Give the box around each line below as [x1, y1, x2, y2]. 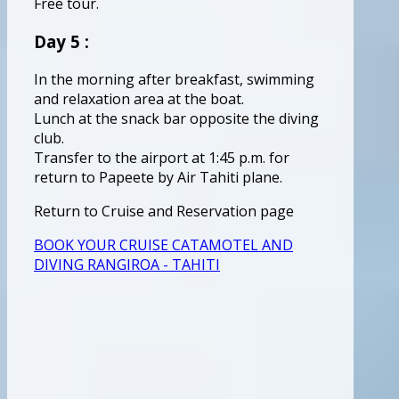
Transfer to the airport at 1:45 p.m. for [34, 147, 289, 167]
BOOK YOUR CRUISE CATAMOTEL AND [34, 234, 293, 255]
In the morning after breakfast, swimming [34, 69, 314, 89]
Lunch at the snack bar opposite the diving [34, 108, 319, 128]
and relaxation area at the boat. [34, 88, 244, 109]
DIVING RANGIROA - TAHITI [34, 254, 220, 274]
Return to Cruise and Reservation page [34, 200, 294, 221]
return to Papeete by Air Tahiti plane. [34, 167, 282, 187]
